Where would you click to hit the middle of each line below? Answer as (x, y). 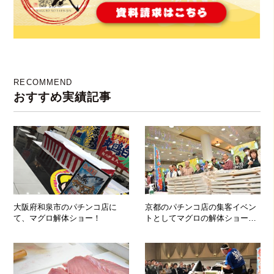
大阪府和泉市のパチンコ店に (65, 207)
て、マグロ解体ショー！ (57, 218)
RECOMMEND (43, 83)
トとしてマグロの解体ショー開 (201, 218)
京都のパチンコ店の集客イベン (201, 207)
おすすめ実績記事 (62, 97)
